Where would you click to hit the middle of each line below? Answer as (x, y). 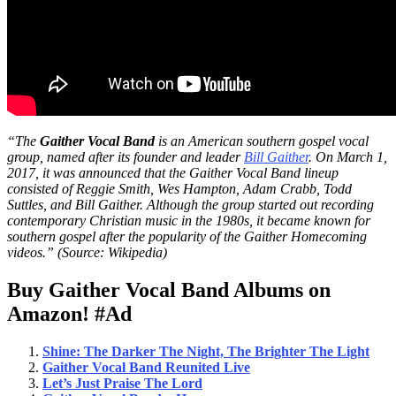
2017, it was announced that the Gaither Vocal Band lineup (173, 173)
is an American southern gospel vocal (262, 141)
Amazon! (48, 314)
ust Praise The (125, 384)
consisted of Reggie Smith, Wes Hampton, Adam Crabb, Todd (179, 189)
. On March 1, (348, 157)
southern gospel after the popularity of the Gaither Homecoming (187, 237)
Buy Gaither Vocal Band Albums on (169, 290)
